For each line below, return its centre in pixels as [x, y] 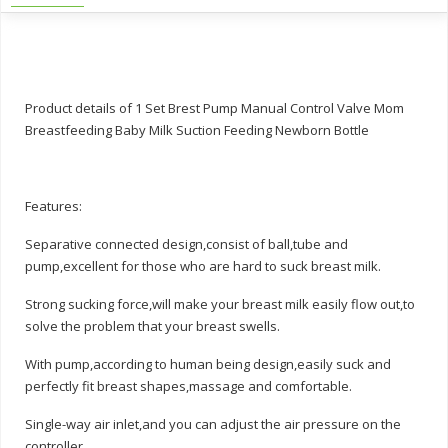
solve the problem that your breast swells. [152, 325]
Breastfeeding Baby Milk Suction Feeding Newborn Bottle [197, 129]
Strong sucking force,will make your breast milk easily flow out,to [220, 303]
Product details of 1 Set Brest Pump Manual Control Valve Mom [214, 107]
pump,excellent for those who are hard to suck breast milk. [203, 265]
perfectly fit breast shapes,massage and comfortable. [188, 385]
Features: [53, 205]
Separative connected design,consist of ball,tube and [186, 243]
